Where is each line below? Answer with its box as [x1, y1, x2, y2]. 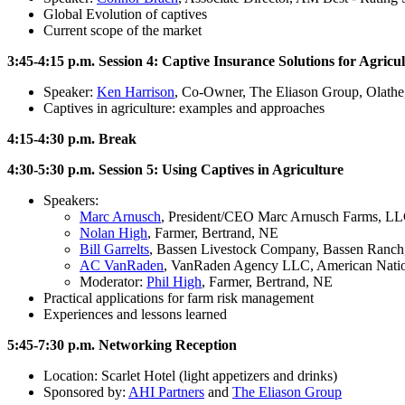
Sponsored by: [43, 383, 128, 400]
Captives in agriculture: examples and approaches [43, 99, 325, 116]
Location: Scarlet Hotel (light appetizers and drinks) [43, 367, 337, 383]
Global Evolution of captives [43, 5, 207, 22]
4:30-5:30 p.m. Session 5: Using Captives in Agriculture [7, 161, 344, 177]
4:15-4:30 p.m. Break [7, 130, 137, 146]
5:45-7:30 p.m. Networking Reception [7, 336, 237, 353]
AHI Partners [128, 383, 204, 400]
